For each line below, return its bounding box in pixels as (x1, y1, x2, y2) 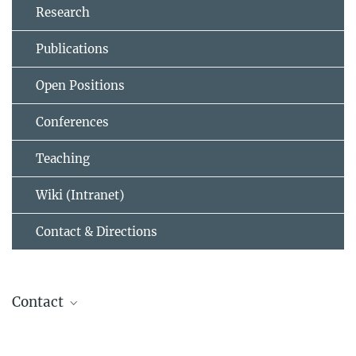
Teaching (36, 151, 90, 167)
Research (36, 5, 90, 21)
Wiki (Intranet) (36, 188, 124, 203)
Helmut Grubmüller (101, 327, 224, 343)
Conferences (36, 114, 109, 130)
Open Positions (36, 78, 125, 94)
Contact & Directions (36, 224, 157, 240)
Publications (36, 41, 109, 57)
